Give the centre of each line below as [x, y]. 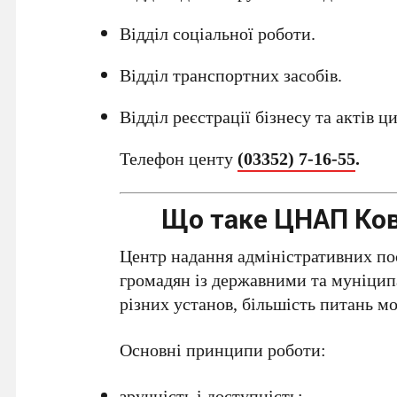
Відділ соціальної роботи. [218, 34]
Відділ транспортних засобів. [231, 75]
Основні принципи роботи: [223, 350]
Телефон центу [179, 159]
